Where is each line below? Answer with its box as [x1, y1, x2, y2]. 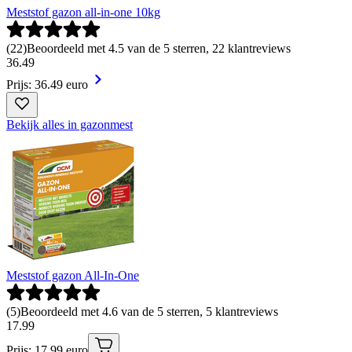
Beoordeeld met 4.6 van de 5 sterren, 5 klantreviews [20, 304, 278, 318]
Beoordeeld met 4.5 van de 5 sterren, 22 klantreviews [27, 41, 291, 55]
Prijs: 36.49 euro [6, 77, 88, 91]
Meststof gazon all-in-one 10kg [6, 5, 160, 19]
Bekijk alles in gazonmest [6, 117, 133, 131]
